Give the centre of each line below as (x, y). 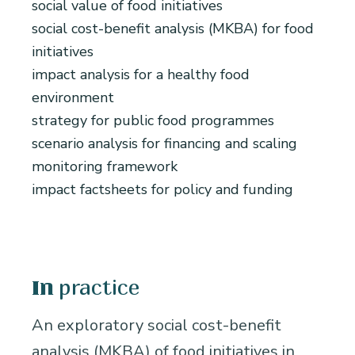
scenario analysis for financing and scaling (164, 144)
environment (73, 98)
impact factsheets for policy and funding (162, 190)
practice (99, 287)
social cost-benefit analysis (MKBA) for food (173, 29)
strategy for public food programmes (153, 121)
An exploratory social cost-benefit (157, 326)
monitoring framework (105, 167)
